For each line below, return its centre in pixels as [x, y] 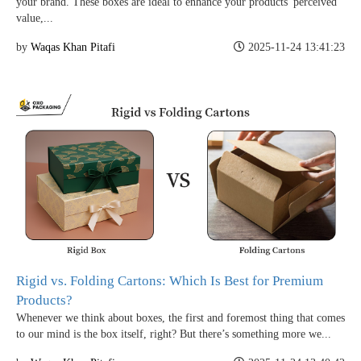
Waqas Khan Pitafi [73, 47]
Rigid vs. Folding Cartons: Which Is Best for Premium [170, 280]
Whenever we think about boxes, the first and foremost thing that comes [180, 317]
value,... [35, 18]
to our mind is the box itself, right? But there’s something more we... [174, 334]
